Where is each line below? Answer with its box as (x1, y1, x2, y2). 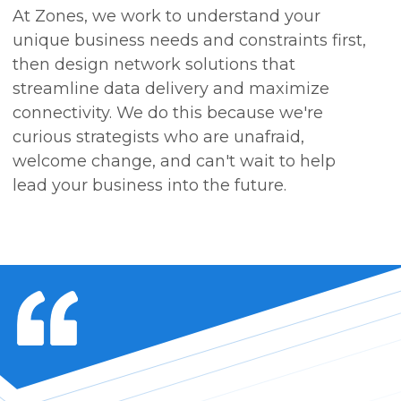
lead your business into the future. (13, 175, 287, 196)
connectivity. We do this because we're (13, 103, 324, 124)
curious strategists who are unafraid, (13, 127, 305, 148)
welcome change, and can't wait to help (13, 151, 337, 172)
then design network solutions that (13, 55, 296, 75)
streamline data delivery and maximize (13, 79, 330, 99)
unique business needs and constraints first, (13, 30, 367, 51)
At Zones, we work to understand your (13, 6, 321, 27)
